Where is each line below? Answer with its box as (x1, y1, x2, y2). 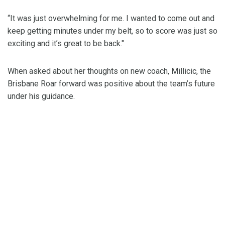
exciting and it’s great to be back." (8, 39, 124, 49)
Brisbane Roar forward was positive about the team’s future (8, 79, 215, 89)
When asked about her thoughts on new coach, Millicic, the (8, 66, 211, 76)
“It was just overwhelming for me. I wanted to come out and (8, 14, 214, 24)
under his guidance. (8, 91, 75, 101)
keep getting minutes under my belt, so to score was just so (8, 26, 217, 36)
